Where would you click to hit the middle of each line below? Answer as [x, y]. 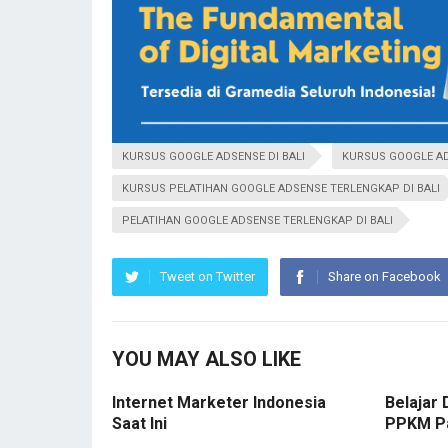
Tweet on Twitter [207, 277]
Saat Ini [139, 424]
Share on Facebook [384, 277]
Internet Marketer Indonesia [219, 403]
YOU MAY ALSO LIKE [206, 359]
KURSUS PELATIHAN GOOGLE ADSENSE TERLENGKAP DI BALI [281, 189]
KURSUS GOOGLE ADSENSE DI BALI [213, 157]
